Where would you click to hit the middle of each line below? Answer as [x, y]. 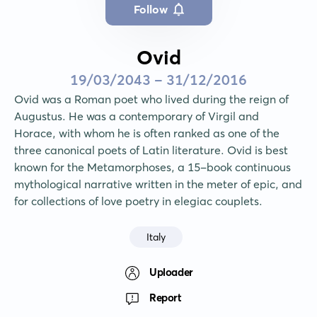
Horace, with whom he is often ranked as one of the [147, 133]
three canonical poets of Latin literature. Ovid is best [151, 150]
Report [166, 297]
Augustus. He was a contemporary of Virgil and [137, 116]
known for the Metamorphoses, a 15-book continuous [152, 167]
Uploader [171, 272]
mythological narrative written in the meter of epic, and [158, 184]
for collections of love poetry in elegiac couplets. [138, 201]
